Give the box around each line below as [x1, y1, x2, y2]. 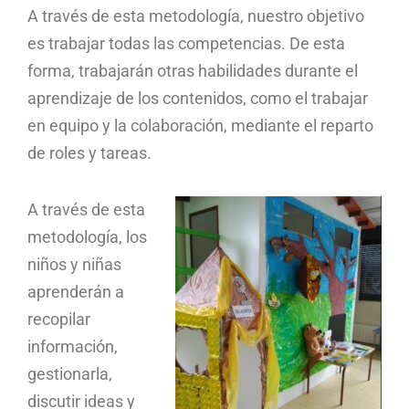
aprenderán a [27, 281, 124, 301]
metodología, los [27, 226, 147, 246]
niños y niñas [27, 254, 121, 274]
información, [27, 336, 118, 356]
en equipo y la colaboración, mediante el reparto [27, 115, 373, 135]
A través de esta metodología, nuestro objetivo [27, 5, 364, 26]
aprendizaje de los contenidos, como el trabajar [27, 88, 368, 108]
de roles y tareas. [27, 142, 152, 163]
